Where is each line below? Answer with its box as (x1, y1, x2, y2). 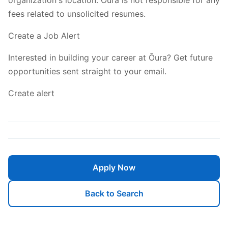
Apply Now (93, 162, 135, 173)
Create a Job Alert (8, 30, 80, 41)
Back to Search (84, 188, 144, 199)
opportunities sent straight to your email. (8, 66, 166, 76)
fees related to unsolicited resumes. (8, 8, 146, 19)
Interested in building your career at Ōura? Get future (8, 52, 213, 63)
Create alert (8, 88, 54, 98)
